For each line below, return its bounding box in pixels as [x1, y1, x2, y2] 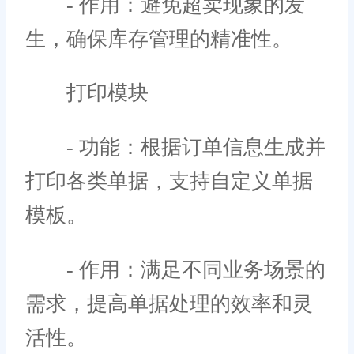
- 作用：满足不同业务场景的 [25, 258, 326, 281]
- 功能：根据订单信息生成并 [25, 136, 326, 160]
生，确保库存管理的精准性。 [25, 27, 292, 51]
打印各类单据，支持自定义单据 [25, 170, 313, 194]
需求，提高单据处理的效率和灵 [25, 292, 313, 315]
